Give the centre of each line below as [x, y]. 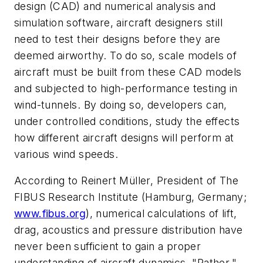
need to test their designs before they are [117, 39]
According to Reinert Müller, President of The [126, 181]
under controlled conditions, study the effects [127, 121]
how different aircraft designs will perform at [124, 137]
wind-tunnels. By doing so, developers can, [121, 104]
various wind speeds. [66, 154]
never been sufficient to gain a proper [108, 247]
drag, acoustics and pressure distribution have [129, 230]
